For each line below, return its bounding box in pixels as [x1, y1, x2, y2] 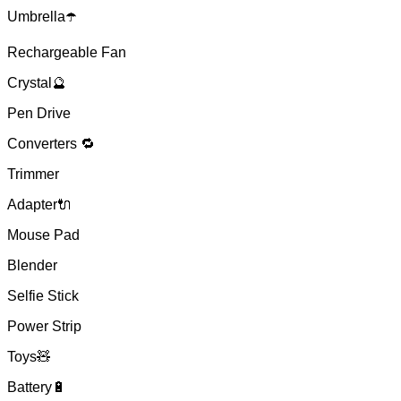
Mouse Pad [7, 227, 80, 243]
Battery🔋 [7, 380, 66, 395]
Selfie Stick [7, 288, 79, 303]
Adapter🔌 [7, 197, 72, 212]
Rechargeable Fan [7, 45, 126, 60]
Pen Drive [7, 106, 71, 121]
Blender [7, 258, 57, 273]
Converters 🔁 [7, 136, 95, 151]
